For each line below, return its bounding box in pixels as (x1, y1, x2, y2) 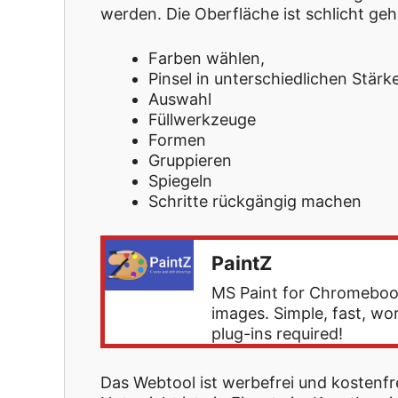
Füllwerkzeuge (148, 110, 256, 130)
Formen (148, 131, 206, 150)
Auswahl (148, 90, 211, 109)
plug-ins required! (211, 324, 343, 344)
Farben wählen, (148, 49, 265, 68)
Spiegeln (148, 171, 212, 191)
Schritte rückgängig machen (148, 192, 362, 211)
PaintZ (211, 251, 272, 275)
